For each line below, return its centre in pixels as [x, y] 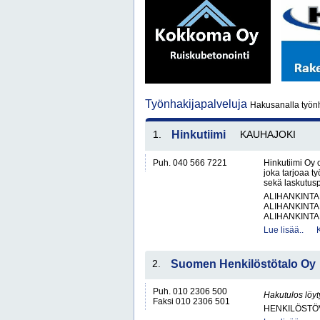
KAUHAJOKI [268, 134]
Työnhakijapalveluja [197, 104]
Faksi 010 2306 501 [191, 301]
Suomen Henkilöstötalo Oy [243, 264]
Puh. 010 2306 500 [190, 291]
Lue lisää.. [284, 230]
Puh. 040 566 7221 [190, 163]
